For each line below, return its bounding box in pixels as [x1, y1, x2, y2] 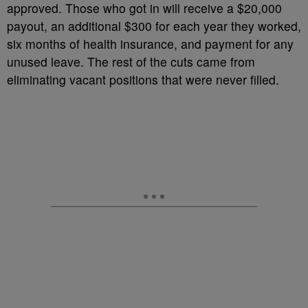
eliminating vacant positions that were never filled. [7, 70, 279, 88]
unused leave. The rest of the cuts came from [7, 52, 255, 70]
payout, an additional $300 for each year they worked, [7, 16, 301, 34]
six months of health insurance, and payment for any [7, 34, 294, 52]
